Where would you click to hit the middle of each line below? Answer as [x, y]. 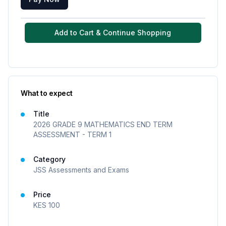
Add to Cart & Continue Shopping [113, 33]
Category [49, 159]
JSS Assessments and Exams [81, 170]
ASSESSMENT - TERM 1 [72, 134]
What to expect [47, 93]
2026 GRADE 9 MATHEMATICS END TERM [103, 124]
